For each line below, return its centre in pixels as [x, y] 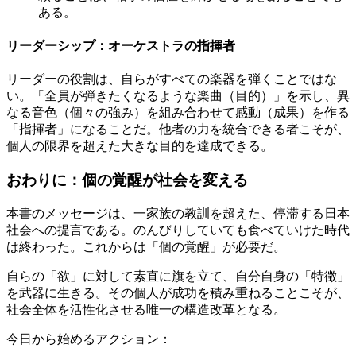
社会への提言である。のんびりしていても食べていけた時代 [178, 230]
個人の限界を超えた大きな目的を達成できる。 [140, 146]
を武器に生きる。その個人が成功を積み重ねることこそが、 [178, 292]
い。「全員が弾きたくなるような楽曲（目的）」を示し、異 [178, 96]
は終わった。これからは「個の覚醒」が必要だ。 [146, 246]
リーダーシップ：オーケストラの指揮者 [121, 45]
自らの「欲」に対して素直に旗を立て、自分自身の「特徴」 [178, 276]
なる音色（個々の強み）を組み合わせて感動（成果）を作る [178, 113]
